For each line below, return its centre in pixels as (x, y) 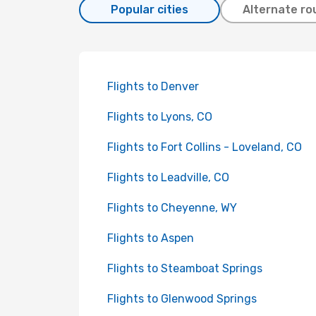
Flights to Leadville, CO (168, 177)
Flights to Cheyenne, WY (172, 208)
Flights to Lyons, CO (160, 117)
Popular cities (150, 10)
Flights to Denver (153, 86)
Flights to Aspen (151, 238)
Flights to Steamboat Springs (185, 268)
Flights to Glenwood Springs (182, 299)
